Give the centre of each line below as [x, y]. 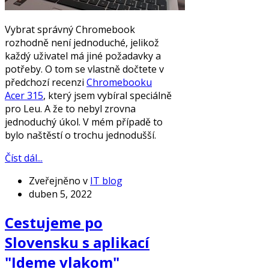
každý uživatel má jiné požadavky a [83, 56]
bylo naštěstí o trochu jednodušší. [80, 135]
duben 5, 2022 [60, 194]
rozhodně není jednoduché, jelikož [82, 42]
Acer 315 [24, 95]
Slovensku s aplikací [77, 242]
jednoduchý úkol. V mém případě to [84, 122]
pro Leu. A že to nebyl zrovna [70, 108]
